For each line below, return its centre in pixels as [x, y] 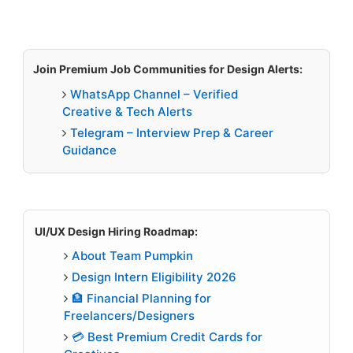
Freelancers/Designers [130, 316]
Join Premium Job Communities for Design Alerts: [167, 69]
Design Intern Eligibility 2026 [154, 277]
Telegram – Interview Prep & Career [172, 132]
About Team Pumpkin [133, 256]
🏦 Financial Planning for [142, 299]
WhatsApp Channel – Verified [154, 94]
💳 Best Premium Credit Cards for [167, 337]
